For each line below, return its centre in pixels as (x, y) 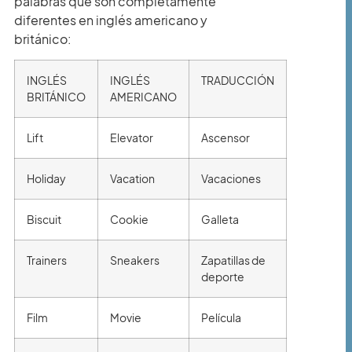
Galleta (220, 220)
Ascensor (225, 138)
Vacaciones (231, 179)
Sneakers (135, 260)
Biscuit (44, 220)
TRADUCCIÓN (238, 81)
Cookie (129, 220)
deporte (223, 277)
